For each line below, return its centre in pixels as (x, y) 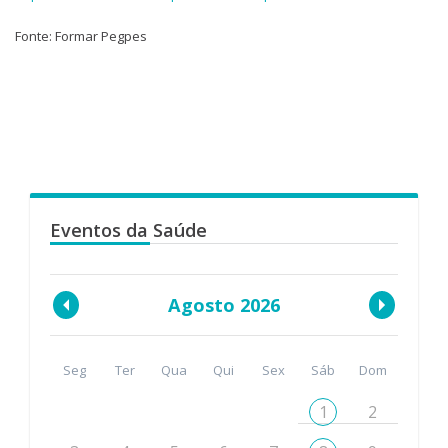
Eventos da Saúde (128, 229)
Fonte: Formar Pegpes (81, 36)
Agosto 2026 (224, 304)
